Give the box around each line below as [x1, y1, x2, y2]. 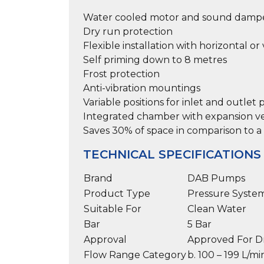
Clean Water [187, 203, 246, 214]
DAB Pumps [187, 172, 245, 184]
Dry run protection [83, 25, 173, 37]
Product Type [84, 187, 150, 199]
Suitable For [84, 203, 141, 214]
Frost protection [83, 68, 160, 80]
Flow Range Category [84, 249, 186, 260]
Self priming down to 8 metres [83, 54, 227, 65]
